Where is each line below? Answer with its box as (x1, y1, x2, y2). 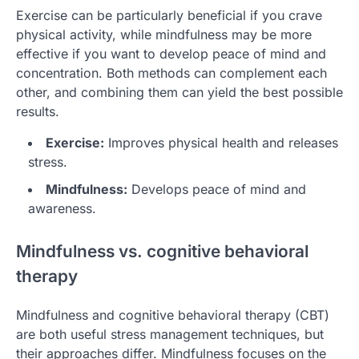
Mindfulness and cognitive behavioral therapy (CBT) (16, 306, 329, 323)
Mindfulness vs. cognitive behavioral (16, 241, 309, 262)
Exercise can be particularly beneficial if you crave (16, 7, 322, 24)
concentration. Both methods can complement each (16, 65, 327, 82)
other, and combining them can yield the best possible (16, 84, 343, 101)
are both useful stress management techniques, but (16, 325, 324, 342)
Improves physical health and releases (104, 135, 338, 151)
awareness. (28, 200, 96, 217)
